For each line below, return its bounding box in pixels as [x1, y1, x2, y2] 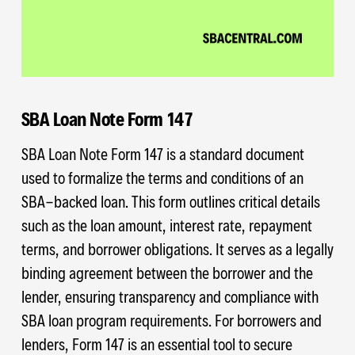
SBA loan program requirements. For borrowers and [21, 311, 322, 330]
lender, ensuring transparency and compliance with [21, 287, 319, 307]
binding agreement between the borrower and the [21, 263, 313, 283]
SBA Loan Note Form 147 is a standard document [21, 144, 304, 164]
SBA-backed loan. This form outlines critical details [21, 192, 320, 212]
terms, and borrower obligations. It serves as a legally [21, 239, 334, 259]
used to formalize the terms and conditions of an [21, 168, 303, 188]
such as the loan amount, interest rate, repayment [21, 216, 312, 235]
